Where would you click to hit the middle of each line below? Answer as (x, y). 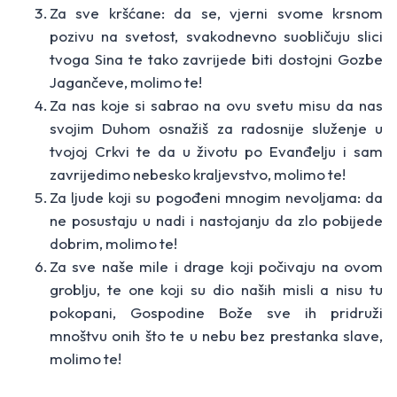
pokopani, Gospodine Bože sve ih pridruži (216, 313)
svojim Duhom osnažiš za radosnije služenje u (216, 128)
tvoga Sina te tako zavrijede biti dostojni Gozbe (216, 59)
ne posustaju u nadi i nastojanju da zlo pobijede (216, 221)
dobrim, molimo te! (113, 244)
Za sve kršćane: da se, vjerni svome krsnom (216, 13)
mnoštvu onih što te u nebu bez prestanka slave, (216, 336)
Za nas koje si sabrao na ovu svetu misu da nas (216, 105)
